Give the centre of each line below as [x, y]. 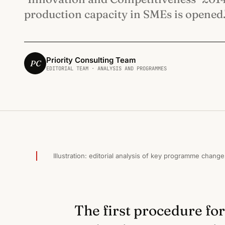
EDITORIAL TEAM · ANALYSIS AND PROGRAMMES [106, 68]
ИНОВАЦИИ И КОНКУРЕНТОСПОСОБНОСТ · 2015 [120, 126]
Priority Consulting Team [91, 60]
